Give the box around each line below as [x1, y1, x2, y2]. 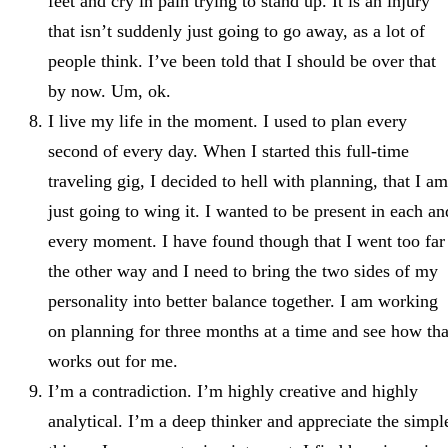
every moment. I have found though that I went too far [48, 230, 445, 251]
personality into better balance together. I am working [48, 290, 438, 311]
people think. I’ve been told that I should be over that [48, 50, 436, 71]
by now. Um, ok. [48, 80, 171, 101]
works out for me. [48, 350, 178, 371]
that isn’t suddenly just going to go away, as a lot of [48, 20, 425, 41]
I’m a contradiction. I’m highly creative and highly [48, 380, 418, 401]
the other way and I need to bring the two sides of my [48, 260, 438, 281]
